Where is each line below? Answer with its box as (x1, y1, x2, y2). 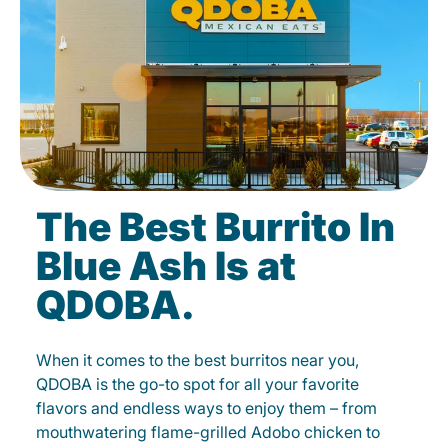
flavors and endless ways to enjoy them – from (36, 398, 377, 418)
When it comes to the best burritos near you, (36, 350, 359, 370)
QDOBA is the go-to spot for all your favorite (36, 374, 359, 394)
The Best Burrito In (36, 203, 395, 250)
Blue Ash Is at (36, 242, 296, 289)
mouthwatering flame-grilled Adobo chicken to (36, 422, 380, 442)
